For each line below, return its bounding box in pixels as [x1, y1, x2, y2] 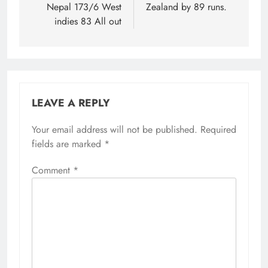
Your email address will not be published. [32, 123, 197, 137]
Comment [32, 163, 73, 178]
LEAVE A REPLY [32, 95, 110, 111]
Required [200, 123, 236, 137]
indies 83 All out [54, 14, 121, 29]
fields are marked [32, 137, 104, 151]
